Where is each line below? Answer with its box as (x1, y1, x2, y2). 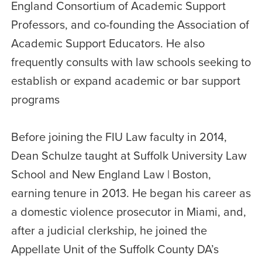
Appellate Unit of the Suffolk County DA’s (11, 240, 219, 257)
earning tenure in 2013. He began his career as (11, 184, 251, 201)
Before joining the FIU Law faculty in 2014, (11, 127, 227, 145)
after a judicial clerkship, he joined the (11, 221, 207, 239)
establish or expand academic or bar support (11, 71, 240, 89)
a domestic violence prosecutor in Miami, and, (11, 202, 246, 220)
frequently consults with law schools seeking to (11, 53, 251, 70)
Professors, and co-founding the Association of (11, 15, 249, 33)
